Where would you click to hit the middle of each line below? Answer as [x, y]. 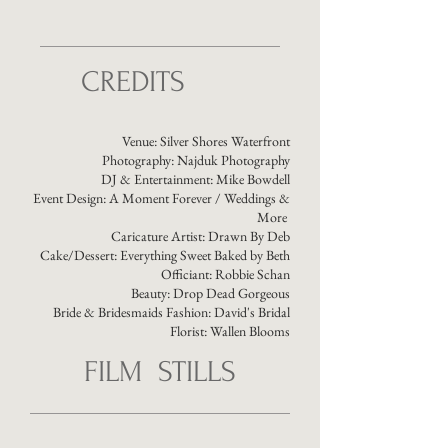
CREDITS [133, 81]
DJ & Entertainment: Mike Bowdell [195, 179]
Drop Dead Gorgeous [231, 293]
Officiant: [188, 274]
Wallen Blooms [250, 331]
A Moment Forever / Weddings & [199, 198]
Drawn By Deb [249, 236]
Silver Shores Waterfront [225, 141]
